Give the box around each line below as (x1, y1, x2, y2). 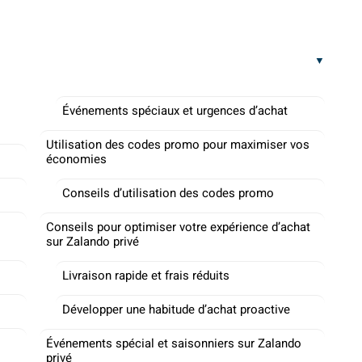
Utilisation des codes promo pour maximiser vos (46, 136, 309, 154)
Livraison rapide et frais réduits (62, 267, 229, 284)
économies (46, 150, 107, 168)
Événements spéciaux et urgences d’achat (62, 102, 288, 120)
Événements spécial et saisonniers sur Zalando (46, 335, 301, 352)
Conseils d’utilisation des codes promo (62, 184, 274, 202)
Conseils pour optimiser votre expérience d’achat (46, 218, 310, 236)
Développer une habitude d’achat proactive (62, 301, 290, 318)
